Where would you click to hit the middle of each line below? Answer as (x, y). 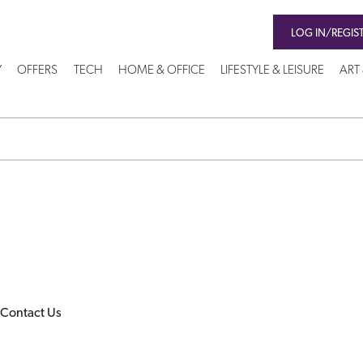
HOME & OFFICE (161, 71)
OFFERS (38, 71)
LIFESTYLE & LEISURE (273, 71)
